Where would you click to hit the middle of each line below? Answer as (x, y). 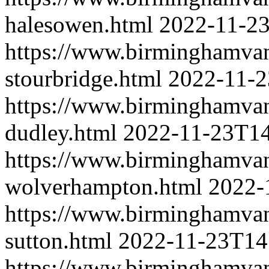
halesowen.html (79, 24)
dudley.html (61, 132)
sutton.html (59, 240)
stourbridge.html (83, 78)
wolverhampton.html (104, 186)
